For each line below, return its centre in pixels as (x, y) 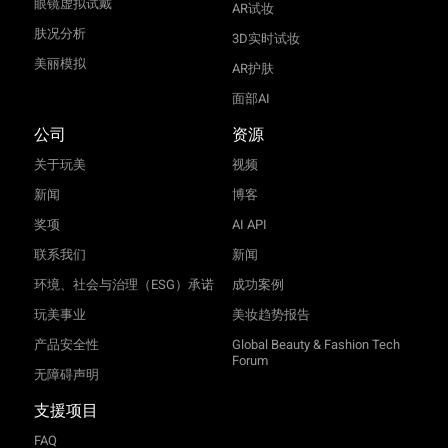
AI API (249, 224)
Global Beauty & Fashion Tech (315, 344)
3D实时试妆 (265, 38)
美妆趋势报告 (270, 314)
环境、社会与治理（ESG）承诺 (123, 284)
